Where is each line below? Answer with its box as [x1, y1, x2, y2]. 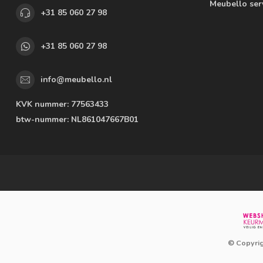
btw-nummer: [16, 113, 69, 125]
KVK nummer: [16, 98, 69, 110]
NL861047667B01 [69, 113, 139, 125]
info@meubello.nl [41, 74, 112, 86]
